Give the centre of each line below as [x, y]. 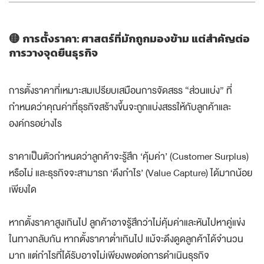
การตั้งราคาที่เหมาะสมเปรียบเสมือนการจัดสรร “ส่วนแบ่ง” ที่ [121, 91]
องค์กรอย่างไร [35, 124]
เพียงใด [23, 190]
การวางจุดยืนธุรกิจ [53, 53]
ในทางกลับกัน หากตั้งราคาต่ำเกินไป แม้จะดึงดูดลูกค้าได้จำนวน [126, 239]
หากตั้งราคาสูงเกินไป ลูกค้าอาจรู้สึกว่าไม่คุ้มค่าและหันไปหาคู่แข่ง [127, 223]
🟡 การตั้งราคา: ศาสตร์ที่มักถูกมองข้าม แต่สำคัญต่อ [129, 39]
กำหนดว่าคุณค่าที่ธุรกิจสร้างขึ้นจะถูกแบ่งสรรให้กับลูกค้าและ [120, 107]
